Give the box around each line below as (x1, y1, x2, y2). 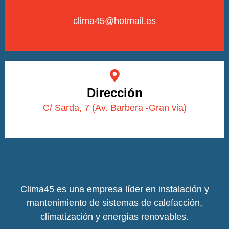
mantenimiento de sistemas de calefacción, (27, 197, 202, 208)
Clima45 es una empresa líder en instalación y (20, 184, 209, 194)
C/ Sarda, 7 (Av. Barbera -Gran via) (42, 102, 187, 113)
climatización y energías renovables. (40, 211, 189, 222)
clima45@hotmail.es (73, 15, 156, 26)
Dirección (86, 85, 143, 100)
